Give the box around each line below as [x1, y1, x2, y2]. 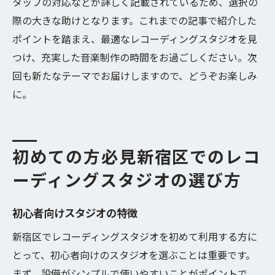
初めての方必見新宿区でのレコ [12, 149, 261, 166]
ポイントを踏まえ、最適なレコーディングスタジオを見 [12, 31, 257, 46]
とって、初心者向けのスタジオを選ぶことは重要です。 [12, 247, 255, 262]
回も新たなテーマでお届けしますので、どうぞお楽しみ [12, 68, 257, 83]
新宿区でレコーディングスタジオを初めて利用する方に [12, 229, 257, 244]
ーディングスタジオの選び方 [12, 172, 242, 190]
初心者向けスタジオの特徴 [12, 205, 137, 220]
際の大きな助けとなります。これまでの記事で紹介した [12, 13, 257, 28]
